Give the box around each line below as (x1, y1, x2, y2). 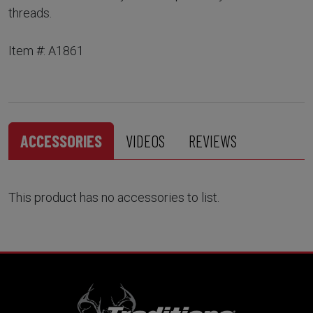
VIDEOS (126, 130, 165, 151)
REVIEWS (189, 130, 237, 151)
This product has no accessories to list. (8, 189, 219, 205)
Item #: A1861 (8, 43, 84, 58)
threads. (8, 5, 52, 20)
